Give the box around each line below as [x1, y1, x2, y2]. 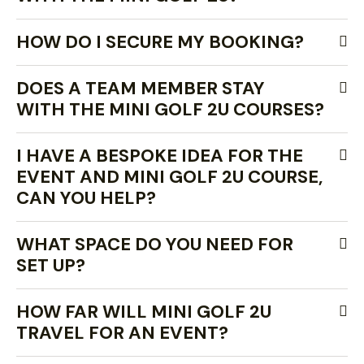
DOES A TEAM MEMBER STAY [16, 76, 265, 100]
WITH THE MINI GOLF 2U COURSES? [16, 97, 324, 121]
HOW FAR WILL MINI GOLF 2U [16, 300, 271, 323]
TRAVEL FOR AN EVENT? [16, 321, 228, 344]
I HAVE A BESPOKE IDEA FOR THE [16, 144, 303, 167]
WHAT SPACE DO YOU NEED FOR [16, 232, 293, 256]
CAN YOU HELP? [16, 186, 156, 210]
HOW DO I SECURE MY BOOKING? [16, 30, 304, 54]
